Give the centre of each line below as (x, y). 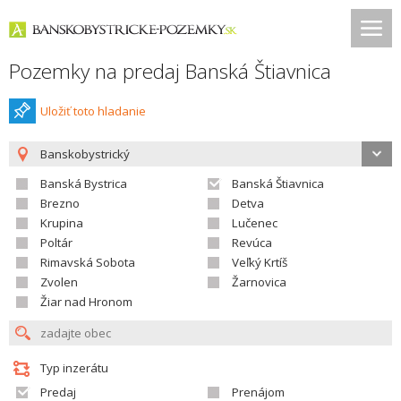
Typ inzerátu (74, 368)
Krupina (62, 223)
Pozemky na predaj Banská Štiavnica (170, 71)
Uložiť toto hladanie (93, 111)
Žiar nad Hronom (86, 302)
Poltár (56, 243)
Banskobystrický (85, 154)
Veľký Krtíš (260, 262)
